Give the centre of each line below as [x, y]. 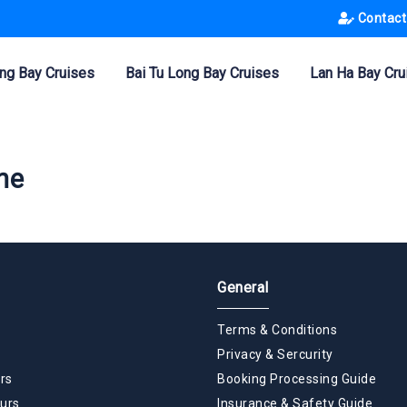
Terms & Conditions [277, 329]
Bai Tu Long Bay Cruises [202, 74]
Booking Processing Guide [297, 378]
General [243, 287]
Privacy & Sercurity [275, 354]
